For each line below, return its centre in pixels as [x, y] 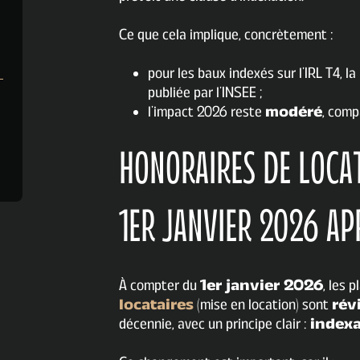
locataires [156, 305]
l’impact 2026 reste [207, 112]
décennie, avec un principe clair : [215, 324]
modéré [294, 112]
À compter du [160, 286]
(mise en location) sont [263, 305]
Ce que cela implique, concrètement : [226, 35]
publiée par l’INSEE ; [206, 93]
